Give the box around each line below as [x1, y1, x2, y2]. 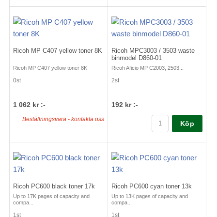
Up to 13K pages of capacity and [111, 193, 188, 199]
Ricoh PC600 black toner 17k [13, 182, 95, 190]
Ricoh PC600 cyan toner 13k [111, 182, 192, 190]
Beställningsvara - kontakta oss [22, 115, 104, 123]
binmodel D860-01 [111, 54, 162, 62]
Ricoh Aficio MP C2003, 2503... [111, 64, 184, 71]
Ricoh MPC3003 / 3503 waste [111, 46, 195, 54]
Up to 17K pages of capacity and [13, 193, 90, 199]
